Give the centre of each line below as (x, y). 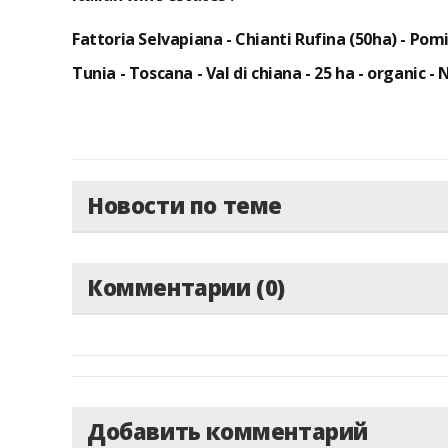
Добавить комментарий (227, 431)
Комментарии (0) (186, 287)
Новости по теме (184, 205)
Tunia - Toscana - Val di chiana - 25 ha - (220, 73)
